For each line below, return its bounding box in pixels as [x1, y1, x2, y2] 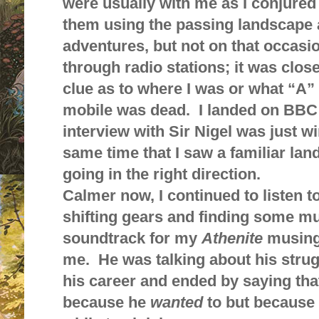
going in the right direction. [63, 165, 261, 184]
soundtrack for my [63, 229, 202, 248]
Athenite [202, 229, 263, 248]
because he [63, 293, 150, 312]
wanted [150, 293, 203, 312]
